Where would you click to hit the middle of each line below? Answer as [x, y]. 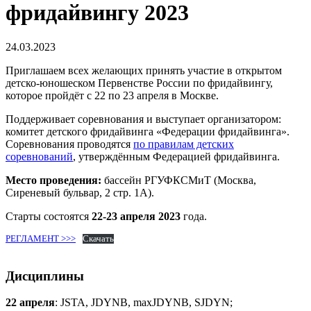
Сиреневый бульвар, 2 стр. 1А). [80, 192]
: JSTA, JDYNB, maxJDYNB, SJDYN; [144, 303]
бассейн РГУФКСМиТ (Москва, [179, 180]
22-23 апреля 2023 [136, 216]
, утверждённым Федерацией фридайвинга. [176, 156]
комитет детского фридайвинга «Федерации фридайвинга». [148, 131]
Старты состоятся [49, 216]
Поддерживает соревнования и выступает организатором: [143, 119]
